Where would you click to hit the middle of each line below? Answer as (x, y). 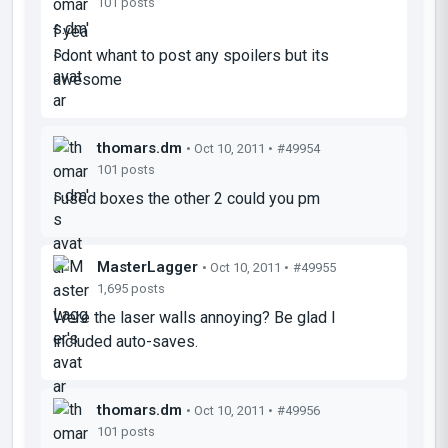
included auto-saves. (125, 341)
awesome (87, 79)
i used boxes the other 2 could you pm (186, 198)
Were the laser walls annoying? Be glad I (194, 317)
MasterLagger (147, 266)
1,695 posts (131, 288)
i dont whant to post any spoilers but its (191, 55)
